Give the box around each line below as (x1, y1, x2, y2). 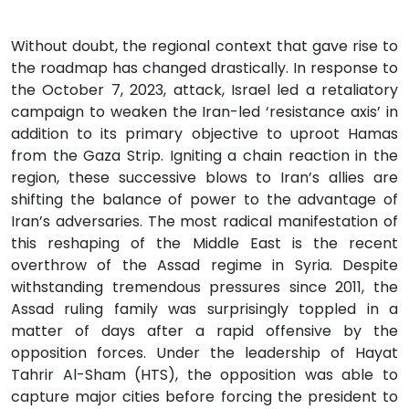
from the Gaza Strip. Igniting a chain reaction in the (11, 144, 398, 166)
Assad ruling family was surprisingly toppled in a (11, 298, 398, 320)
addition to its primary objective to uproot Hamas (11, 122, 398, 144)
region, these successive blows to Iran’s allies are (11, 166, 398, 188)
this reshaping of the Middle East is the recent (11, 232, 398, 254)
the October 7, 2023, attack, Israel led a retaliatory (11, 79, 398, 100)
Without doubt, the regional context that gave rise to (11, 35, 398, 57)
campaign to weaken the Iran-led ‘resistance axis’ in (11, 100, 398, 122)
